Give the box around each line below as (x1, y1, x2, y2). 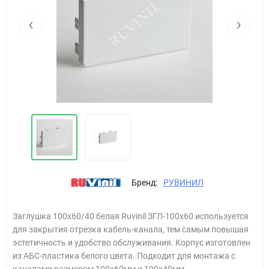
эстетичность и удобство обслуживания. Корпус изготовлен (13, 238, 250, 247)
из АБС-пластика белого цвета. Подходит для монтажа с (13, 251, 235, 261)
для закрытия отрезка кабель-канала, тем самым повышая (13, 225, 249, 234)
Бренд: (131, 178, 157, 187)
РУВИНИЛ (163, 178, 204, 187)
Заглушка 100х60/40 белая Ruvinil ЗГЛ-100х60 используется (13, 211, 249, 221)
